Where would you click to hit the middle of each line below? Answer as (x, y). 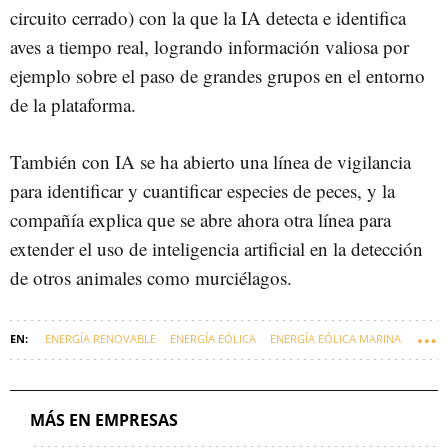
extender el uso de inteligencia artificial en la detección (216, 249)
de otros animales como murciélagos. (154, 278)
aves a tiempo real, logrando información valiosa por (209, 47)
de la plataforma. (73, 105)
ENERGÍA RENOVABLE (100, 339)
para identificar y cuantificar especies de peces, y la (202, 191)
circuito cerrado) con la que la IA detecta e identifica (208, 18)
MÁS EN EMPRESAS (104, 420)
